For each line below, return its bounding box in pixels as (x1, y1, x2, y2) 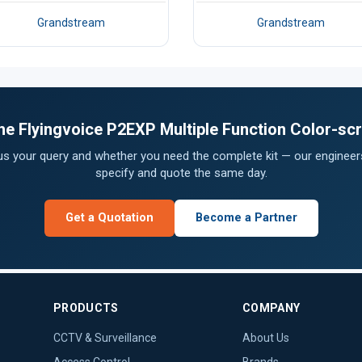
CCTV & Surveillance (53, 331, 158, 344)
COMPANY (242, 301, 301, 314)
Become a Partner (195, 211, 297, 225)
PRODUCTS (53, 301, 119, 314)
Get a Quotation (65, 211, 154, 225)
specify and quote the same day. (95, 166, 267, 180)
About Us (242, 331, 290, 344)
